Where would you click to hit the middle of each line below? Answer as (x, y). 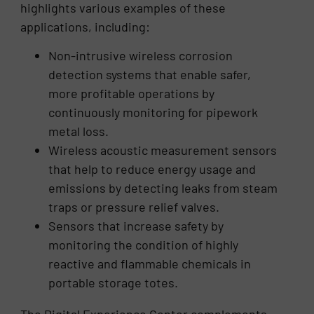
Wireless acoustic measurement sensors (163, 150)
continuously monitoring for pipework (153, 112)
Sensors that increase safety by (136, 226)
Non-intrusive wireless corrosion (141, 56)
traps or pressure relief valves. (134, 207)
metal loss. (79, 131)
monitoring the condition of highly (144, 245)
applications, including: (86, 26)
